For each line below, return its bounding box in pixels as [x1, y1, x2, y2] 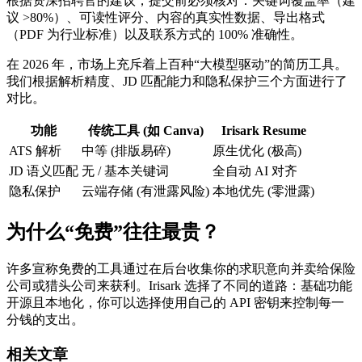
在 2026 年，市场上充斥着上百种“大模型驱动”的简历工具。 [6, 57, 347, 72]
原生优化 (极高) [213, 144, 301, 158]
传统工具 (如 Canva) [87, 124, 204, 138]
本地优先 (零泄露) [213, 184, 314, 199]
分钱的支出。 [6, 312, 84, 326]
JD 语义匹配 [9, 164, 78, 179]
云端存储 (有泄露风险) [82, 184, 209, 199]
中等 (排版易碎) [82, 144, 170, 158]
